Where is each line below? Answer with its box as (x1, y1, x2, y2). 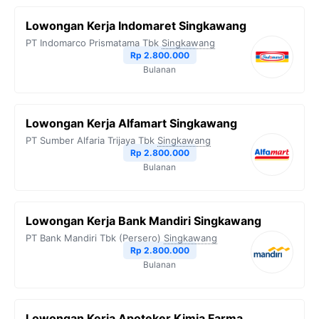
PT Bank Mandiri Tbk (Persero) (26, 232, 161, 244)
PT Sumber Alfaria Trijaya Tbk (26, 135, 155, 147)
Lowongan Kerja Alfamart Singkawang (26, 116, 237, 131)
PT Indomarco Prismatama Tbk (26, 37, 159, 49)
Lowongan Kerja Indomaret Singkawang (26, 19, 246, 33)
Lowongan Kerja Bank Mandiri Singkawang (26, 214, 261, 229)
